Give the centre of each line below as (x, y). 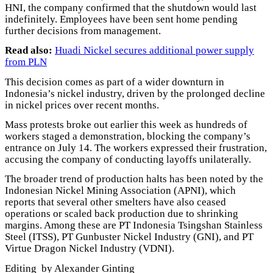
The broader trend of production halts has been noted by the (134, 179)
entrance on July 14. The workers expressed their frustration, (136, 148)
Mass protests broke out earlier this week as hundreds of (126, 125)
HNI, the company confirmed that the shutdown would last (131, 8)
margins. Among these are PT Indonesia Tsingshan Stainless (134, 225)
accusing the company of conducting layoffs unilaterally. (128, 160)
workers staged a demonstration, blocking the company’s (128, 136)
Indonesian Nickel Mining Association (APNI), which (120, 191)
